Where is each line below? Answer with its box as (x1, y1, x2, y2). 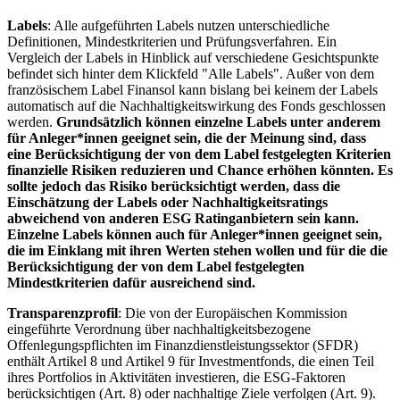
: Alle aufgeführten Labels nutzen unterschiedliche (47, 17, 329, 33)
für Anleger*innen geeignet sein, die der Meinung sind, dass (7, 129, 366, 146)
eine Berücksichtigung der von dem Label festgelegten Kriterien (7, 146, 391, 162)
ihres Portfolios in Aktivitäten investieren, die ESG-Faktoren (7, 369, 346, 385)
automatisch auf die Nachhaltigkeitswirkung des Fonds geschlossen (7, 97, 386, 113)
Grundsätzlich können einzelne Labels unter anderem (56, 113, 380, 129)
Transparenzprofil (7, 304, 118, 321)
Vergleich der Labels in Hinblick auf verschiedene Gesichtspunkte (7, 49, 379, 65)
